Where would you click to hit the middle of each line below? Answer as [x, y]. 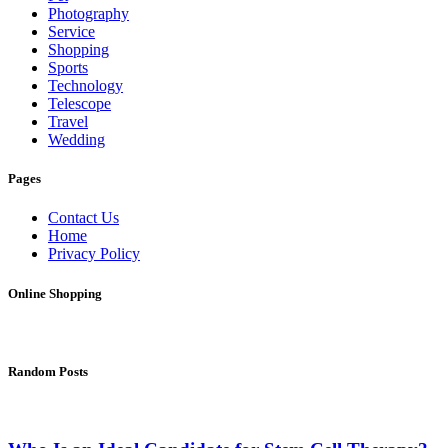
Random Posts [48, 371]
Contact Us [83, 218]
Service [71, 32]
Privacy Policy [94, 254]
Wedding [76, 140]
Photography [88, 14]
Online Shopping [55, 293]
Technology [85, 86]
